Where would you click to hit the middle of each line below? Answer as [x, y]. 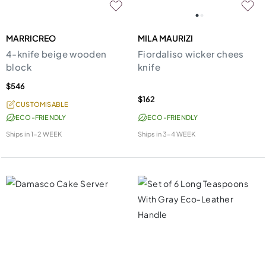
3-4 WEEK [179, 134]
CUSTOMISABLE [42, 104]
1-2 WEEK [46, 134]
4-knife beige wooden [56, 54]
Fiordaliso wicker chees [191, 54]
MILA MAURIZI [165, 38]
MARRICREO [31, 38]
